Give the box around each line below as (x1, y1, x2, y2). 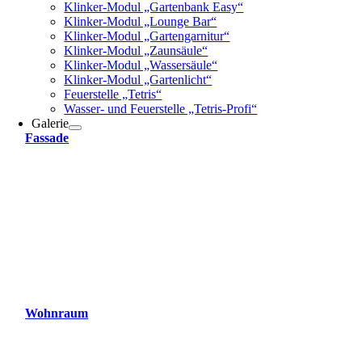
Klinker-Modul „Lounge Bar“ (64, 15, 217, 28)
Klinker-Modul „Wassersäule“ (64, 58, 218, 72)
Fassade (25, 131, 69, 145)
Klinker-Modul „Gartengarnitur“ (64, 29, 230, 43)
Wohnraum (25, 306, 89, 320)
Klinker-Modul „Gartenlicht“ (64, 73, 213, 86)
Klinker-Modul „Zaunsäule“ (64, 44, 208, 57)
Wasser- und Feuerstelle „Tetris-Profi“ (64, 102, 258, 116)
